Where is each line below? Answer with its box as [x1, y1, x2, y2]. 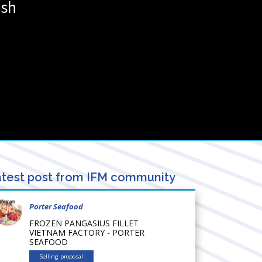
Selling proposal [40, 252, 83, 260]
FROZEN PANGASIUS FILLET [29, 217, 139, 229]
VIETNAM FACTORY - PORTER [29, 226, 144, 238]
